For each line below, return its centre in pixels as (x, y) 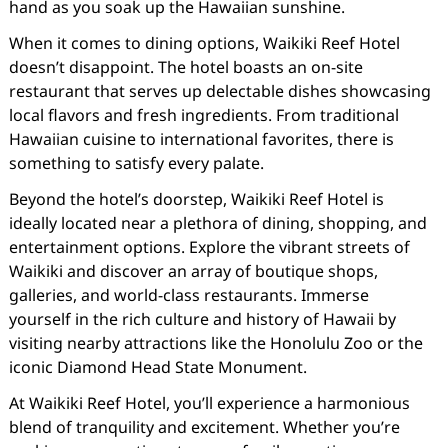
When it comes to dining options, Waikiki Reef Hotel (204, 43)
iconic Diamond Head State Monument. (157, 367)
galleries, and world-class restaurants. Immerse (188, 295)
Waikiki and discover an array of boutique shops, (193, 271)
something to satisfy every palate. (136, 163)
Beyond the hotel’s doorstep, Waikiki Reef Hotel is (196, 199)
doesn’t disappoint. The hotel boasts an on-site (185, 67)
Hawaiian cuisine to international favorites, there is (201, 139)
